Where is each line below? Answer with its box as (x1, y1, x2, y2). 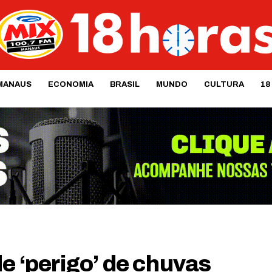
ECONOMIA (47, 80, 93, 89)
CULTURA (203, 80, 244, 89)
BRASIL (109, 80, 140, 89)
